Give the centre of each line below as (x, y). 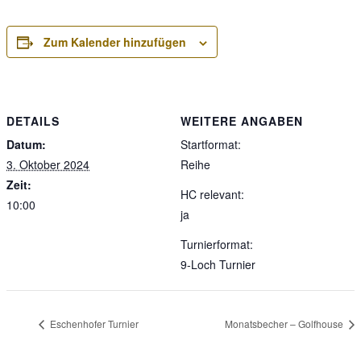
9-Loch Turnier (218, 264)
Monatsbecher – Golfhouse (285, 324)
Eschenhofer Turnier (93, 324)
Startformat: (211, 144)
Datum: (26, 144)
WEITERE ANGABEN (242, 120)
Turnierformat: (217, 244)
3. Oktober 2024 (48, 164)
